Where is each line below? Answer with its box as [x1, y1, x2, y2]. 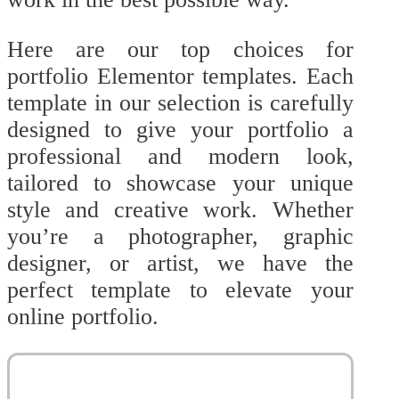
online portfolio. [7, 303, 159, 330]
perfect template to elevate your [7, 276, 354, 303]
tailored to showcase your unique [7, 169, 354, 196]
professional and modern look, [7, 142, 354, 169]
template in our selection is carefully [7, 89, 354, 116]
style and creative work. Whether [7, 196, 354, 223]
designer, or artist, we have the [7, 249, 354, 276]
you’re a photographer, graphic [7, 223, 354, 249]
